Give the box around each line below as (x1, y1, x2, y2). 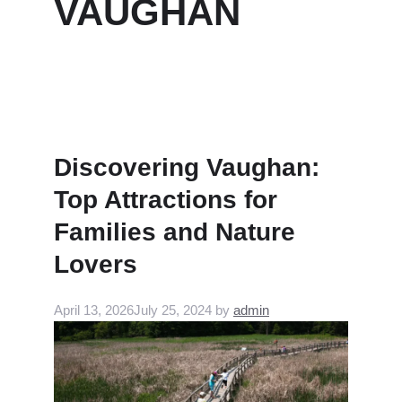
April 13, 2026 (54, 302, 134, 319)
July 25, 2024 (134, 302, 212, 319)
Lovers (54, 250, 137, 279)
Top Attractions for (54, 186, 277, 214)
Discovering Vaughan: (54, 153, 319, 182)
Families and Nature (54, 218, 295, 247)
